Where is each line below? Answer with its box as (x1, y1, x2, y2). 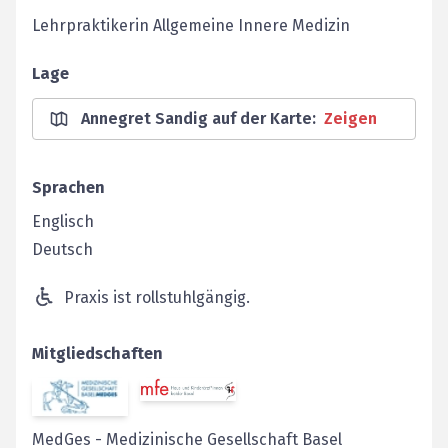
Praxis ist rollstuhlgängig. (64, 288, 250, 307)
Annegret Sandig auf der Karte (81, 109, 312, 128)
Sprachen (32, 178, 105, 197)
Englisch (32, 212, 94, 231)
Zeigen (324, 109, 377, 128)
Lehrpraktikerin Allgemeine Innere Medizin (32, 16, 350, 35)
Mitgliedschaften (32, 344, 163, 363)
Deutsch (32, 240, 93, 259)
